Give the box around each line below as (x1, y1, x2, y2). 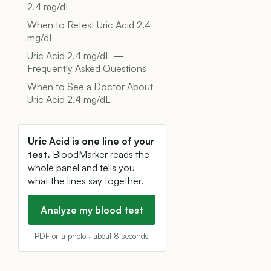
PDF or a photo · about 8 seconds (34, 231, 149, 241)
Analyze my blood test (40, 204, 143, 216)
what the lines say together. (28, 175, 143, 187)
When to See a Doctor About (27, 80, 153, 93)
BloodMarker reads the (50, 148, 149, 160)
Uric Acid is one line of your (28, 135, 155, 147)
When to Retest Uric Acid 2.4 (27, 19, 151, 31)
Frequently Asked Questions (27, 62, 146, 74)
